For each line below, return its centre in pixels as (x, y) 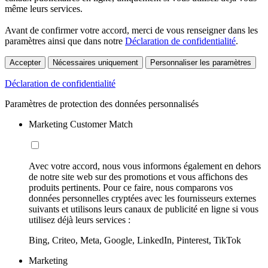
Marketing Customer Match (81, 124)
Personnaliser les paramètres (201, 62)
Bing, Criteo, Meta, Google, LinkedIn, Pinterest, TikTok (135, 240)
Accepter (25, 62)
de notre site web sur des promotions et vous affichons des (138, 176)
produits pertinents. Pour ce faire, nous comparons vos (131, 187)
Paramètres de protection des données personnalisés (102, 103)
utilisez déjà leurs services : (80, 220)
